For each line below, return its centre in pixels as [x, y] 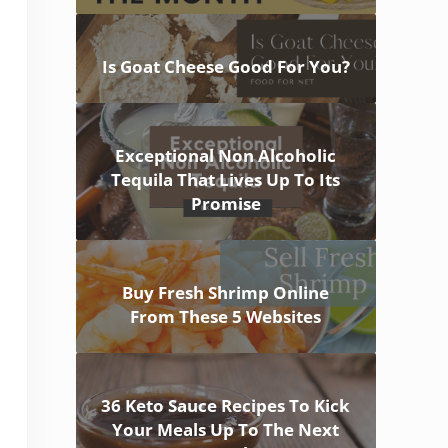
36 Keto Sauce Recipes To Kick [226, 406]
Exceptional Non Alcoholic [226, 156]
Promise [225, 204]
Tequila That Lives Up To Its [226, 180]
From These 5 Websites [226, 317]
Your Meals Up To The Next [226, 430]
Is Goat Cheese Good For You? [225, 67]
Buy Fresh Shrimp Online [226, 293]
